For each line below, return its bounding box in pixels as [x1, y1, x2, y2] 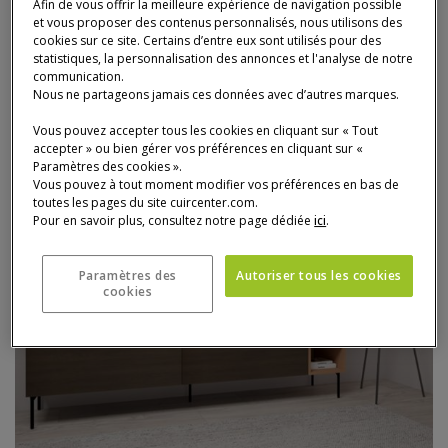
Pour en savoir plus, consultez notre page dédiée [33, 212, 315, 230]
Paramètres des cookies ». [33, 158, 183, 176]
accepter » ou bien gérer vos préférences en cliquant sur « [33, 140, 364, 158]
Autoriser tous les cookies [236, 267, 403, 285]
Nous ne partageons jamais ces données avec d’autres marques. [33, 86, 400, 104]
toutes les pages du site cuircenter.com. [33, 194, 259, 212]
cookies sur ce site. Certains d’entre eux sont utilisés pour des [33, 32, 382, 50]
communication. [33, 68, 125, 86]
